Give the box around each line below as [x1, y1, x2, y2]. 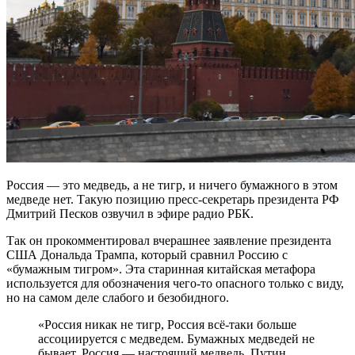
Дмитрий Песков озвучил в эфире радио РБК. [6, 206, 254, 220]
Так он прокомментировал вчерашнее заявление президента [6, 233, 331, 247]
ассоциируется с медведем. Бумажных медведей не [38, 331, 315, 345]
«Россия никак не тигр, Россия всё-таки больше [38, 317, 52, 331]
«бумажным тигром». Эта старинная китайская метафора [6, 261, 315, 276]
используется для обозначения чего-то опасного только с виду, [6, 276, 344, 290]
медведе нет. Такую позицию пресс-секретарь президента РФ [6, 192, 339, 206]
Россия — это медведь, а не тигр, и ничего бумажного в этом [6, 177, 338, 192]
